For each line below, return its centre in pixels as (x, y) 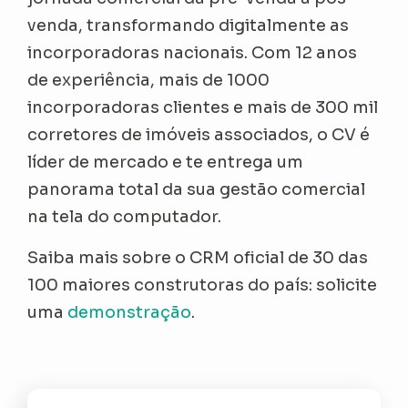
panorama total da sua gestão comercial (197, 190)
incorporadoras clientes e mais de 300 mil (203, 108)
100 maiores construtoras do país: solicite (203, 286)
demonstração (130, 313)
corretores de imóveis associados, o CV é (199, 135)
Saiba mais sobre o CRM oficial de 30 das (198, 258)
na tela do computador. (125, 217)
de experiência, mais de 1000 (149, 81)
